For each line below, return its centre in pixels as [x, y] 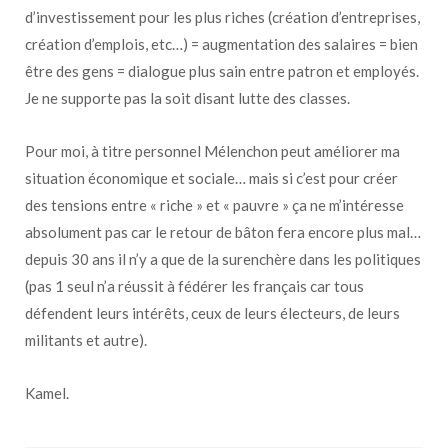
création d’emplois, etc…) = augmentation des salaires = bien [221, 43]
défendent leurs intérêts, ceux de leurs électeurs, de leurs [212, 312]
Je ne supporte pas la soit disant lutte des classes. [187, 97]
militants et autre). [86, 339]
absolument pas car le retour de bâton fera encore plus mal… [223, 231]
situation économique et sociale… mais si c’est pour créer [211, 177]
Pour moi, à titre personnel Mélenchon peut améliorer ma [212, 150]
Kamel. [47, 392]
